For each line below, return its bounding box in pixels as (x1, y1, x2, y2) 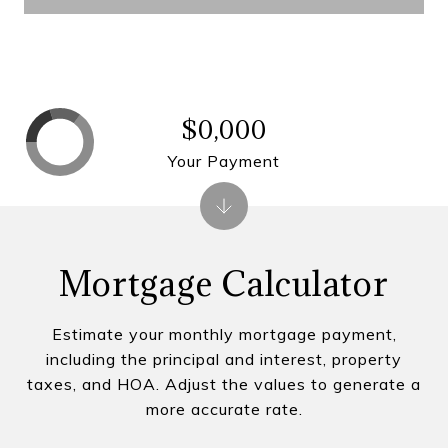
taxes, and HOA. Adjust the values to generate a (27, 374, 421, 394)
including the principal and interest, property (46, 349, 402, 369)
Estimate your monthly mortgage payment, (51, 324, 397, 344)
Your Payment (168, 150, 280, 171)
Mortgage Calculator (59, 262, 389, 305)
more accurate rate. (145, 399, 303, 419)
